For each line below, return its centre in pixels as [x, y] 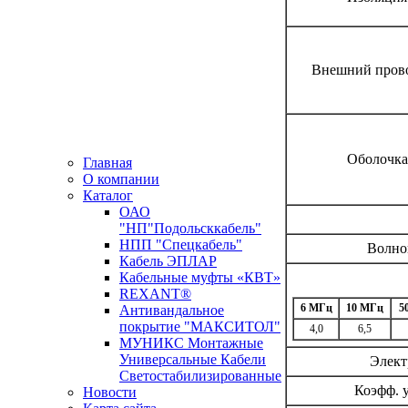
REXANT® [155, 294]
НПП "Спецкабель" [181, 245]
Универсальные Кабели [193, 359]
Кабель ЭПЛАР [168, 261]
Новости [110, 392]
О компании [121, 179]
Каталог [108, 195]
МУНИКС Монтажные [191, 343]
